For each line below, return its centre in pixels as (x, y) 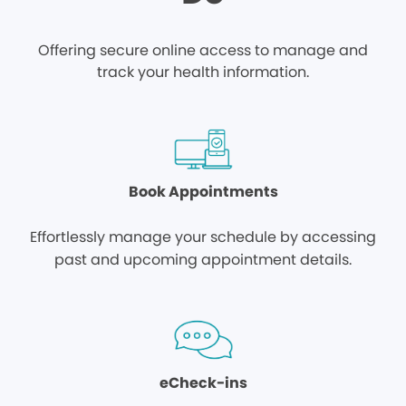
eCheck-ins (203, 383)
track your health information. (203, 72)
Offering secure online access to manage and (203, 50)
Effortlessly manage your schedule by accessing (203, 237)
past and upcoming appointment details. (203, 260)
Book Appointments (203, 192)
